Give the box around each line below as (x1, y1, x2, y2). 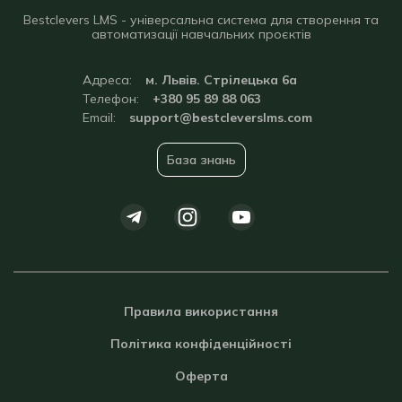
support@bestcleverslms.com (128, 109, 312, 126)
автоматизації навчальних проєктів (91, 26, 311, 42)
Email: (82, 109, 116, 126)
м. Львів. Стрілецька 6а (144, 72, 297, 88)
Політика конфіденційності (110, 336, 292, 352)
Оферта (174, 368, 228, 384)
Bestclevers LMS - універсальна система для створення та (23, 12, 379, 28)
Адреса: (82, 72, 132, 88)
